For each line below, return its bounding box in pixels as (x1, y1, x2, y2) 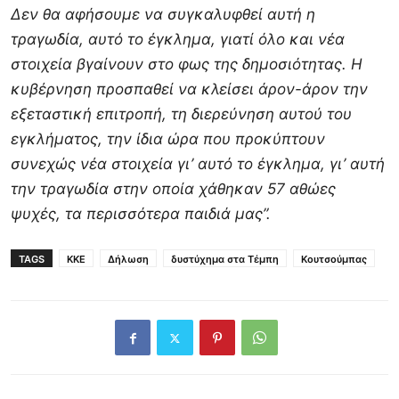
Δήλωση (108, 253, 149, 266)
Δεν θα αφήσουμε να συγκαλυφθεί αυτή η (11, 5, 315, 24)
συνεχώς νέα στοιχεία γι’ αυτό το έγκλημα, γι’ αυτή (11, 155, 385, 174)
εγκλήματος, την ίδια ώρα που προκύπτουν (11, 130, 325, 149)
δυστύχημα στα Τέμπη (171, 253, 279, 266)
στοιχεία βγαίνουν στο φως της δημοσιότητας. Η (11, 55, 362, 74)
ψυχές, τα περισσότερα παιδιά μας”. (11, 205, 271, 224)
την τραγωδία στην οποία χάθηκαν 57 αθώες (11, 180, 336, 199)
